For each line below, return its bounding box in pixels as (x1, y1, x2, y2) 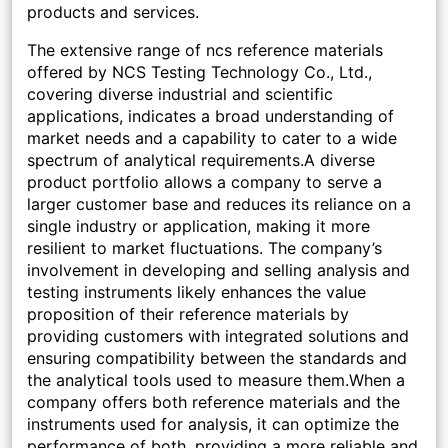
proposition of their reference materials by (27, 304, 349, 325)
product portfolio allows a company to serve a (27, 172, 382, 193)
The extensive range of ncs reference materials (27, 40, 383, 61)
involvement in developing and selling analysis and (27, 260, 410, 281)
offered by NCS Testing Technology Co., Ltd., (27, 62, 372, 83)
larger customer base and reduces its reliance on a (27, 194, 411, 215)
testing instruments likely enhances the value (27, 282, 366, 303)
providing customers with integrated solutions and (27, 326, 409, 347)
